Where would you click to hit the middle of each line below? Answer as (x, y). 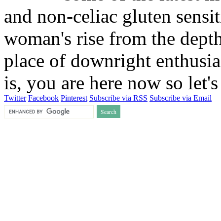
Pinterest (74, 98)
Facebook (43, 98)
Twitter (15, 98)
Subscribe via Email (181, 98)
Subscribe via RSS (118, 98)
